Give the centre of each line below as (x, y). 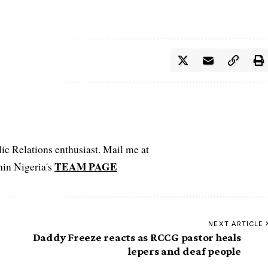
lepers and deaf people (185, 251)
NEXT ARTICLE (236, 223)
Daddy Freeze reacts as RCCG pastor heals (137, 237)
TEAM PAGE (86, 166)
